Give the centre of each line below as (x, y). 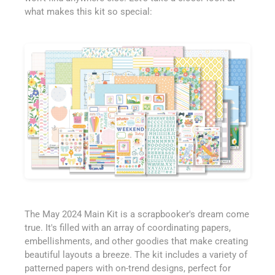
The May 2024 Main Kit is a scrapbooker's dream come (137, 214)
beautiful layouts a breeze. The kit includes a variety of (136, 254)
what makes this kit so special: (88, 12)
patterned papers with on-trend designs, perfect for (128, 268)
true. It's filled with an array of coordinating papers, (128, 227)
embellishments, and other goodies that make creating (136, 241)
